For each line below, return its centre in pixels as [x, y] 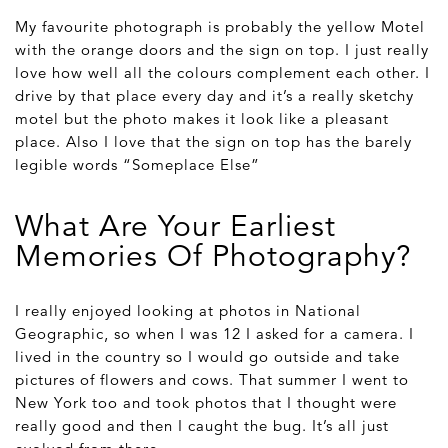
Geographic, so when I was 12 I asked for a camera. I [214, 334]
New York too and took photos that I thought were [206, 403]
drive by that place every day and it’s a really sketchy [214, 96]
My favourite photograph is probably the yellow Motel [220, 27]
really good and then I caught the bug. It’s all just [202, 426]
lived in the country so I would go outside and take [207, 357]
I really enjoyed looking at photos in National [188, 311]
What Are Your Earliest [175, 227]
